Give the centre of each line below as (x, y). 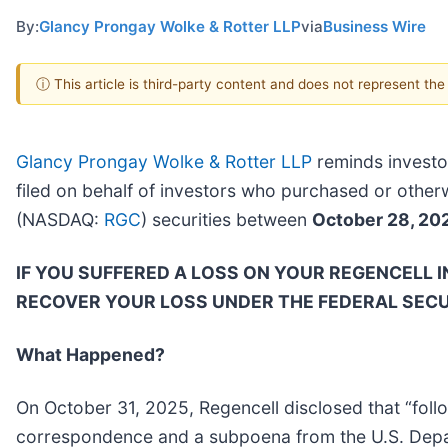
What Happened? (90, 354)
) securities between (226, 219)
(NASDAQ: (60, 219)
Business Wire (374, 27)
